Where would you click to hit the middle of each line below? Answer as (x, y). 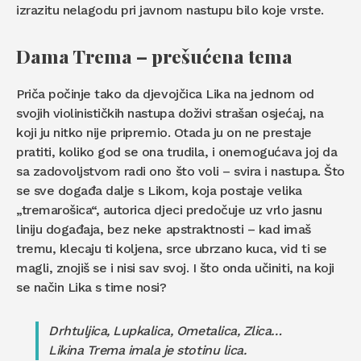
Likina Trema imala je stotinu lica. (147, 351)
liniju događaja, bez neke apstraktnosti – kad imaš (164, 230)
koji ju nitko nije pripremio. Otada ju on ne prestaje (164, 133)
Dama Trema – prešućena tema (154, 56)
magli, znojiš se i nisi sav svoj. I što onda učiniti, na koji (175, 268)
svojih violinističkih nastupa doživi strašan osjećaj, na (170, 114)
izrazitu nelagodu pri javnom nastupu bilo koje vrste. (170, 10)
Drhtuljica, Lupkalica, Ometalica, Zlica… (165, 331)
